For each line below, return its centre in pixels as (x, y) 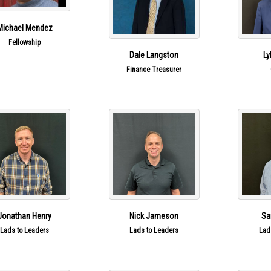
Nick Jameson (154, 216)
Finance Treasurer (154, 70)
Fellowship (25, 42)
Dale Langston (154, 55)
